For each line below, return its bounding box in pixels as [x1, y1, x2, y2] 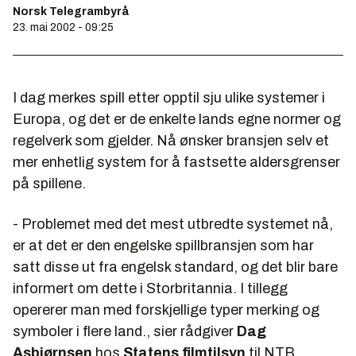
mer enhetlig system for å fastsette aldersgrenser [13, 154, 340, 170]
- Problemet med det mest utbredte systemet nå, [13, 216, 333, 232]
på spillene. [13, 176, 86, 192]
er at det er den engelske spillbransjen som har [13, 238, 314, 253]
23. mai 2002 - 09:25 [13, 21, 114, 33]
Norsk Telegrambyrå [13, 6, 129, 17]
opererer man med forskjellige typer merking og [13, 302, 319, 318]
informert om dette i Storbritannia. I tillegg [13, 281, 288, 296]
